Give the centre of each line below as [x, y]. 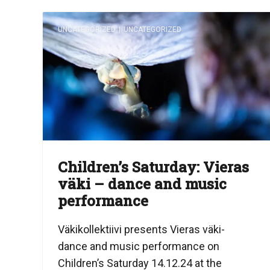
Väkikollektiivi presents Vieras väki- [141, 230]
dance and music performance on [139, 246]
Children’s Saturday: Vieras [153, 167]
